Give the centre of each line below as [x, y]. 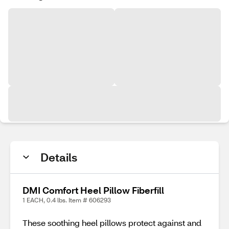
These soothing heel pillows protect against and [112, 223]
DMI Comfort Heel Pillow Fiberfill [93, 190]
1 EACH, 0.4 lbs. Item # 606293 [67, 200]
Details [59, 157]
